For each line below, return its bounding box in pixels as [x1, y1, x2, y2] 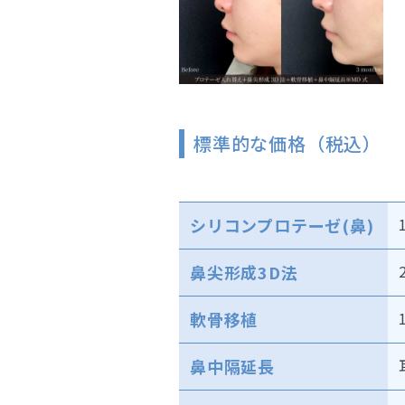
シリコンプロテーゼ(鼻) [190, 212, 374, 237]
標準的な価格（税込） [193, 129, 382, 156]
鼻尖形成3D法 [190, 259, 298, 284]
